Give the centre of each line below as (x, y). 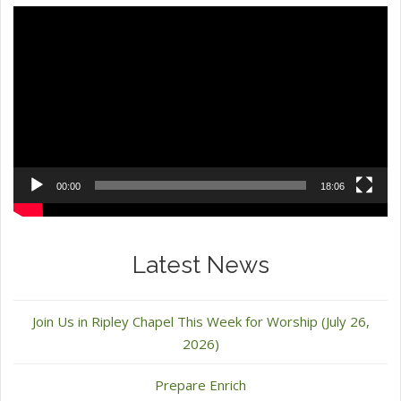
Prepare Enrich (200, 385)
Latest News (200, 265)
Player (219, 39)
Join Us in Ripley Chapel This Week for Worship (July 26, (200, 322)
